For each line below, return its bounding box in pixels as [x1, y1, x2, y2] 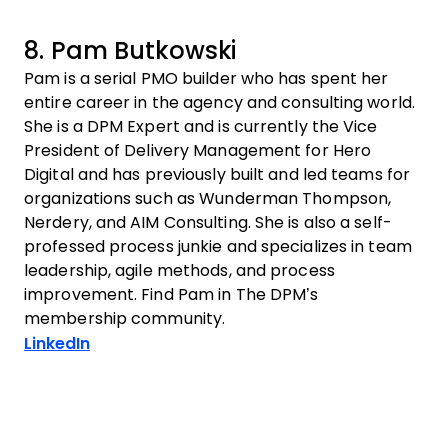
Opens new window [89, 334, 248, 351]
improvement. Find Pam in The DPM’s [24, 286, 319, 303]
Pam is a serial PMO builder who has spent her [24, 70, 389, 87]
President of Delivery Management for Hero [24, 142, 372, 159]
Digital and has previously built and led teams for [24, 166, 410, 183]
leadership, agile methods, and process [24, 262, 335, 279]
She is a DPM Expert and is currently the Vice [24, 118, 378, 135]
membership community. [24, 310, 226, 327]
